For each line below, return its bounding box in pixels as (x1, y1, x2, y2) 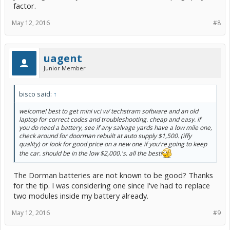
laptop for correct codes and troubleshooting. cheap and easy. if (19, 114, 201, 124)
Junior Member (44, 64, 86, 72)
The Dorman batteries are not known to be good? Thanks (13, 170, 213, 181)
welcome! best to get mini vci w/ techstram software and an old (19, 106, 198, 116)
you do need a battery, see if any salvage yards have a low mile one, (19, 123, 212, 132)
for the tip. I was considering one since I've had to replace (13, 180, 210, 191)
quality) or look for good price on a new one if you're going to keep (19, 139, 207, 148)
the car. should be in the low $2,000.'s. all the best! (19, 148, 162, 158)
